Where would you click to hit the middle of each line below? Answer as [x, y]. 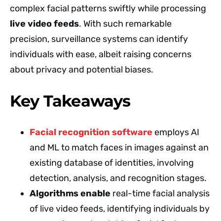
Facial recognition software [91, 132]
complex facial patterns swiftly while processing [108, 8]
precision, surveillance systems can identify [99, 39]
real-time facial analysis [160, 193]
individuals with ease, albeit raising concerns [101, 54]
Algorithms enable [70, 193]
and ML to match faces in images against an [119, 147]
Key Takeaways [70, 101]
